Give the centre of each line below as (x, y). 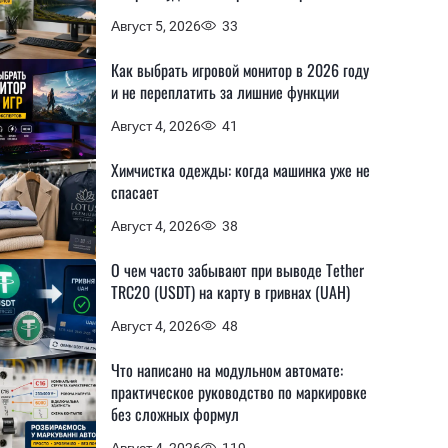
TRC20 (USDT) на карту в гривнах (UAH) (230, 292)
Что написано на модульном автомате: (227, 370)
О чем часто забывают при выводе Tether (237, 270)
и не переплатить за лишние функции (225, 92)
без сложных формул (175, 414)
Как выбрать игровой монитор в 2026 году (240, 70)
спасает (135, 192)
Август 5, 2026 (156, 25)
